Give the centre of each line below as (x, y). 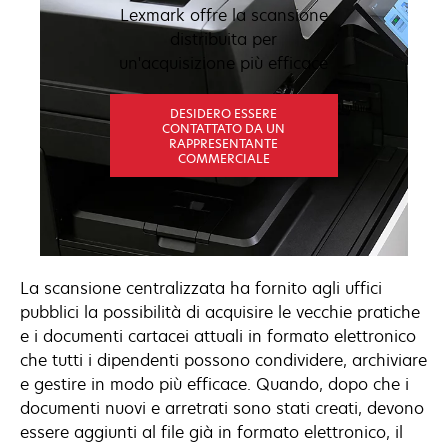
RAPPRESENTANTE (224, 143)
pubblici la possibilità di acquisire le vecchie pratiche (220, 312)
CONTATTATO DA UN (224, 128)
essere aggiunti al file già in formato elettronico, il (211, 432)
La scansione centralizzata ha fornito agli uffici (201, 288)
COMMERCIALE (223, 158)
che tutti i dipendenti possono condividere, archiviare (223, 360)
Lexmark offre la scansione (223, 15)
